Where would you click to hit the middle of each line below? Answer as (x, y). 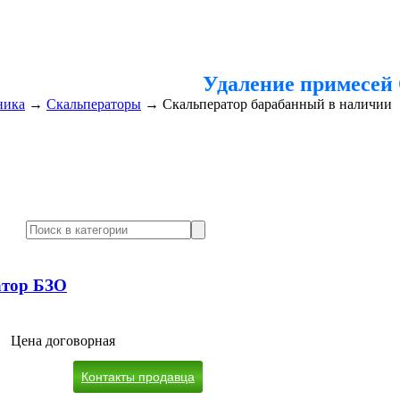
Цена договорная (63, 341)
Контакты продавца (138, 377)
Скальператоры (94, 104)
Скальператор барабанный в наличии (277, 104)
